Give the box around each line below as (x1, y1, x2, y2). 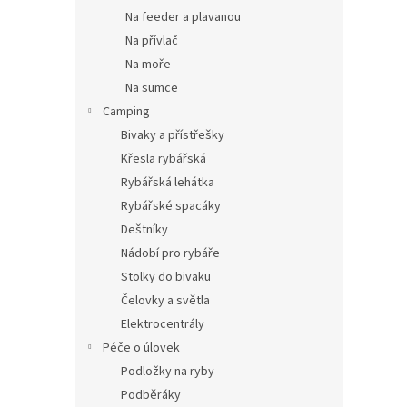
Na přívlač (125, 31, 178, 50)
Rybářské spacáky (121, 196, 221, 215)
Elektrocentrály (121, 314, 204, 333)
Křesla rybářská (121, 149, 206, 168)
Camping (103, 102, 150, 121)
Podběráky (121, 385, 181, 404)
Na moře (125, 55, 171, 74)
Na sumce (125, 78, 178, 97)
